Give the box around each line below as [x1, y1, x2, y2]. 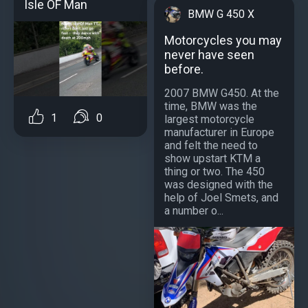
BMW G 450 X [188, 7, 254, 21]
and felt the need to [164, 138, 258, 152]
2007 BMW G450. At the [164, 86, 279, 100]
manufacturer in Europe [164, 125, 274, 139]
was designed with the [164, 177, 273, 191]
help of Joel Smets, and [164, 190, 278, 204]
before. [164, 61, 203, 76]
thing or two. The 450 [164, 164, 265, 178]
